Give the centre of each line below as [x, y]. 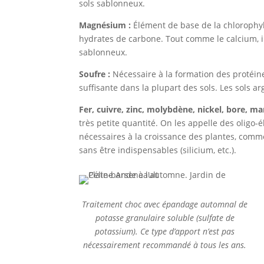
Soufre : [95, 74]
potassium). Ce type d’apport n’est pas [165, 232]
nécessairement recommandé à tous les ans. [165, 245]
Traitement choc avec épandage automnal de [165, 204]
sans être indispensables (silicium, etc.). [158, 150]
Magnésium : [105, 25]
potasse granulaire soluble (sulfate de [165, 218]
